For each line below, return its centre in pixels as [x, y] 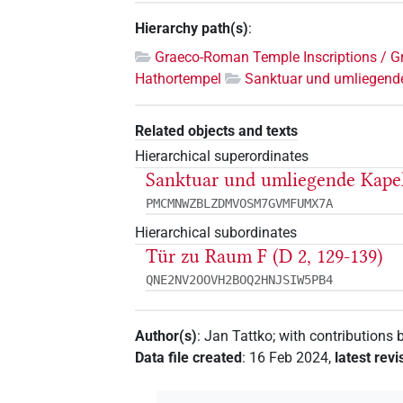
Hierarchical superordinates [222, 156]
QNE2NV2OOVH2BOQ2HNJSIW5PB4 [240, 280]
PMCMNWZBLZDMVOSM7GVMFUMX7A [240, 204]
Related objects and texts [217, 130]
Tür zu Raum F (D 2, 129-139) [265, 257]
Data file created [189, 358]
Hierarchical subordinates [216, 233]
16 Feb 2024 [289, 358]
